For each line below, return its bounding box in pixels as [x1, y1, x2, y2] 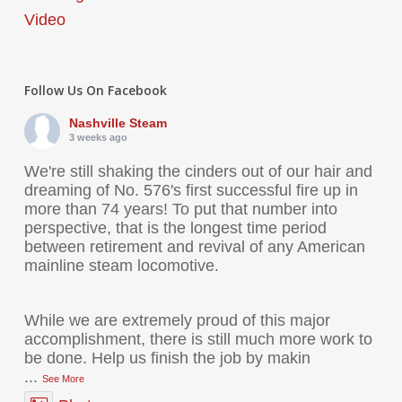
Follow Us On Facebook [23, 81, 167, 99]
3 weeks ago [68, 131, 127, 143]
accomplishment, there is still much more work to [23, 329, 372, 348]
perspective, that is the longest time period [23, 218, 327, 237]
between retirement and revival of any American [23, 237, 365, 256]
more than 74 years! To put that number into [23, 199, 337, 218]
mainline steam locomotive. [23, 256, 219, 275]
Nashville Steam [68, 115, 167, 130]
